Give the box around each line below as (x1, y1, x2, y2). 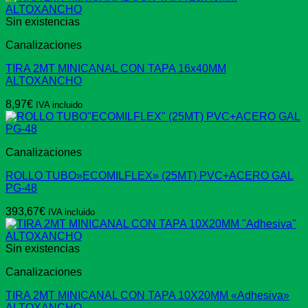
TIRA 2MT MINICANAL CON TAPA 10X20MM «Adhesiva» (5, 289, 289, 302)
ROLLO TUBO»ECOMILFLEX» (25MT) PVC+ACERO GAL (5, 170, 294, 182)
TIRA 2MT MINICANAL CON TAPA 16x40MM (5, 63, 226, 75)
